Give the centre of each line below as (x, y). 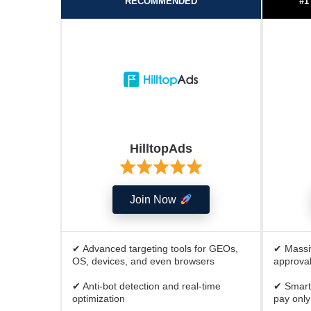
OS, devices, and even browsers (143, 261)
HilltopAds (161, 149)
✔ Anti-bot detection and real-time (146, 286)
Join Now (155, 200)
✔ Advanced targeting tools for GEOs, (155, 249)
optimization (99, 299)
